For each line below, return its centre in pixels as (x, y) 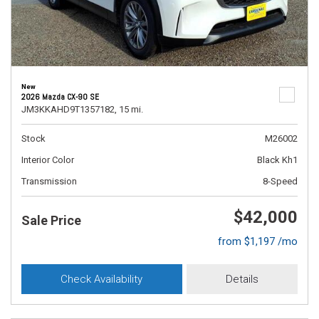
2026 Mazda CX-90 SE (60, 97)
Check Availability (102, 279)
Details (242, 279)
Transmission (49, 181)
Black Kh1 (277, 160)
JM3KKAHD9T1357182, (69, 109)
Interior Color (48, 160)
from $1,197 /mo (258, 241)
